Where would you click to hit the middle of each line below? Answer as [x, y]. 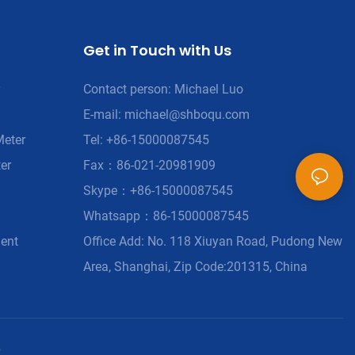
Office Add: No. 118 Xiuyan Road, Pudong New [212, 241]
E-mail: [103, 114]
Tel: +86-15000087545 [146, 139]
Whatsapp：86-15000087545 [166, 216]
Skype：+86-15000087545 [158, 190]
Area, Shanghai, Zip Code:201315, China [195, 266]
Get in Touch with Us [157, 50]
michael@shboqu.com [187, 114]
